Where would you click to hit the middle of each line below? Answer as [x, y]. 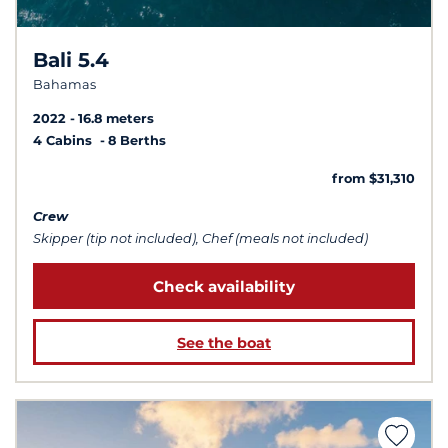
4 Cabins [64, 141]
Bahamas [64, 84]
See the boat [224, 342]
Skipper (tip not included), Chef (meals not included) [200, 239]
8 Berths [137, 141]
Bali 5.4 [71, 59]
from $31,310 [373, 179]
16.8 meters [116, 119]
